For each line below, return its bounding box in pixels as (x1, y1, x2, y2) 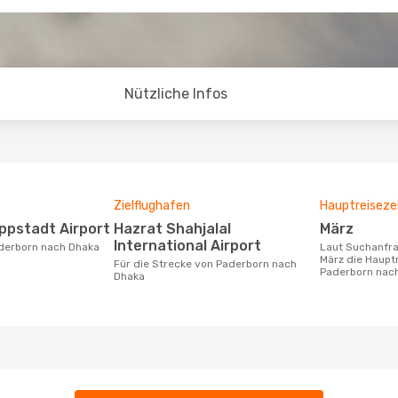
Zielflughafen (114, 198, 190, 213)
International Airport (114, 237, 261, 254)
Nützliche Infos (124, 85, 227, 102)
